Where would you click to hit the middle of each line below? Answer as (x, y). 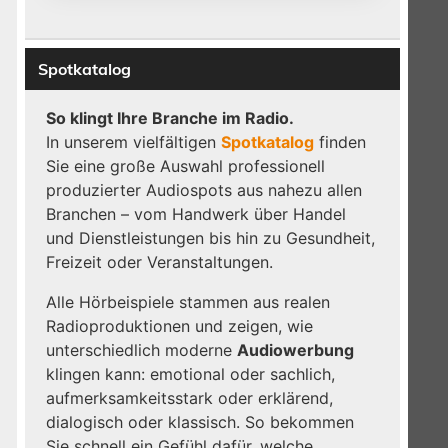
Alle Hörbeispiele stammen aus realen (188, 301)
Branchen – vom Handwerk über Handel (196, 213)
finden (340, 141)
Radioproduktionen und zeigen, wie (180, 325)
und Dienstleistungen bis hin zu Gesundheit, (211, 237)
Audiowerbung (296, 349)
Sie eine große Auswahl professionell (186, 165)
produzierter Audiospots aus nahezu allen (204, 189)
